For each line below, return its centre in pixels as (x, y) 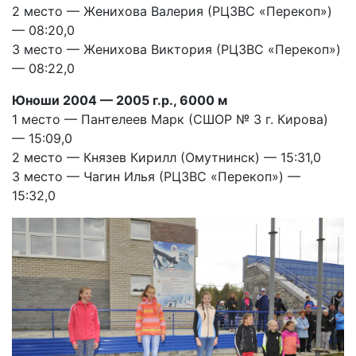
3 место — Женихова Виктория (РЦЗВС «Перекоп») (176, 49)
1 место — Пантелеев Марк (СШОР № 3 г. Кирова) (170, 119)
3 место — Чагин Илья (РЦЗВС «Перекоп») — (156, 176)
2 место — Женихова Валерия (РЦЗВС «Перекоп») (172, 11)
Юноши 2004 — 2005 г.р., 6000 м (121, 100)
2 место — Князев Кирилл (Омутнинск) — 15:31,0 (166, 157)
